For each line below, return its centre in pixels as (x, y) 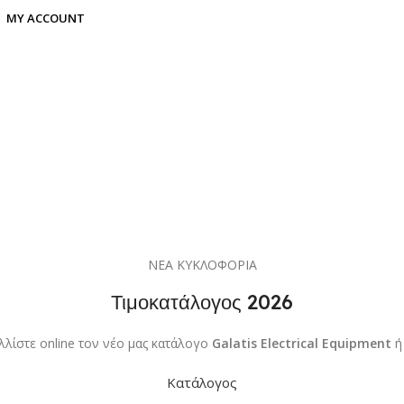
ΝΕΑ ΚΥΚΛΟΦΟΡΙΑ (202, 264)
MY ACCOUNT (45, 18)
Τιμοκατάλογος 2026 (202, 302)
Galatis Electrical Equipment (301, 343)
